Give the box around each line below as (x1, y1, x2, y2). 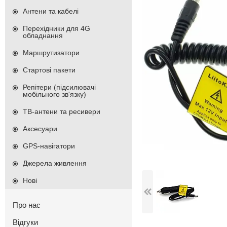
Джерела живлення (23, 159, 87, 168)
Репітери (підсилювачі (23, 83, 96, 92)
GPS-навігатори (23, 142, 75, 150)
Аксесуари (23, 125, 57, 133)
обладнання (23, 31, 63, 40)
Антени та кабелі (23, 7, 79, 16)
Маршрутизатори (23, 49, 80, 57)
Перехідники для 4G (23, 24, 90, 33)
